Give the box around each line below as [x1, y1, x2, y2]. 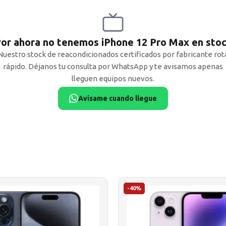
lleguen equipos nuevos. [72, 74, 154, 83]
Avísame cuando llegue [78, 94, 157, 102]
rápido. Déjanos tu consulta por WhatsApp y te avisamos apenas [3, 62, 223, 71]
